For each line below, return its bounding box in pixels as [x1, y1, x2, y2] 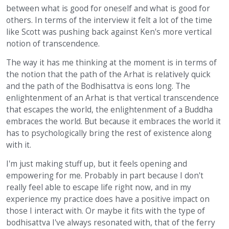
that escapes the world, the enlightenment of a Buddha [6, 104, 213, 116]
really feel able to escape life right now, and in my [6, 182, 191, 193]
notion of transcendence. [6, 38, 100, 50]
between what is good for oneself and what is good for [6, 3, 210, 14]
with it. [6, 140, 31, 151]
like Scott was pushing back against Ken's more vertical [6, 27, 212, 38]
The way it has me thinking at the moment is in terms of [6, 57, 217, 68]
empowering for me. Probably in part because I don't [6, 170, 203, 181]
